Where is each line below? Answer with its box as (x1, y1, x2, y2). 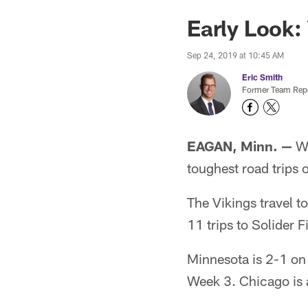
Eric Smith (242, 72, 283, 82)
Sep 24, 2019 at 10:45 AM (187, 50, 284, 60)
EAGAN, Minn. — (187, 137, 292, 154)
